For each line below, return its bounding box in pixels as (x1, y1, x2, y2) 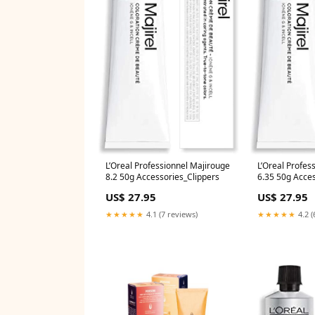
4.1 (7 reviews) (144, 209, 198, 220)
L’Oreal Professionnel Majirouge (105, 160, 230, 172)
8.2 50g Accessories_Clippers (105, 171, 219, 184)
